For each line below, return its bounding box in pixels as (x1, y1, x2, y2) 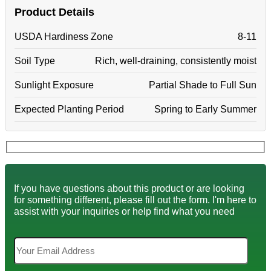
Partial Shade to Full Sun (149, 79, 256, 90)
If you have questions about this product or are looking (14, 183, 244, 194)
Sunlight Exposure (15, 79, 94, 90)
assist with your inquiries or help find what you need (14, 206, 235, 217)
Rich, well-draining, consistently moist (95, 54, 256, 66)
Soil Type (15, 54, 55, 66)
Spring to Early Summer (154, 103, 256, 114)
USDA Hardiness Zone (15, 30, 113, 42)
